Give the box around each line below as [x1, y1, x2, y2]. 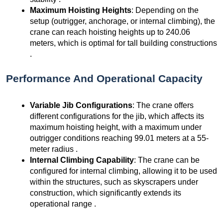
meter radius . [30, 145, 78, 154]
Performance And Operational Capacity [6, 73, 203, 85]
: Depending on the [131, 6, 199, 15]
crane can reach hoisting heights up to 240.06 [30, 28, 190, 37]
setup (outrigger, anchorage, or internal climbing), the [30, 17, 215, 26]
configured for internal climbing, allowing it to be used [30, 167, 217, 176]
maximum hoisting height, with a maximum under [30, 123, 202, 132]
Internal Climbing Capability [30, 156, 134, 165]
